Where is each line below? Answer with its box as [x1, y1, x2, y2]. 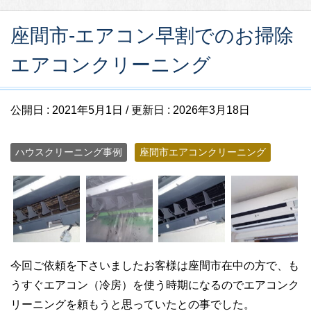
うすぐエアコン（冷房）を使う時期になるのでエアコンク [10, 278, 299, 291]
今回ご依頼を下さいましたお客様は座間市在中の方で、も [10, 259, 299, 271]
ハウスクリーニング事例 [15, 146, 122, 158]
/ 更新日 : [123, 103, 173, 116]
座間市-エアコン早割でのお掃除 [10, 24, 294, 47]
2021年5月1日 [52, 103, 123, 116]
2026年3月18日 [173, 103, 250, 116]
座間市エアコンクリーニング [140, 146, 266, 158]
